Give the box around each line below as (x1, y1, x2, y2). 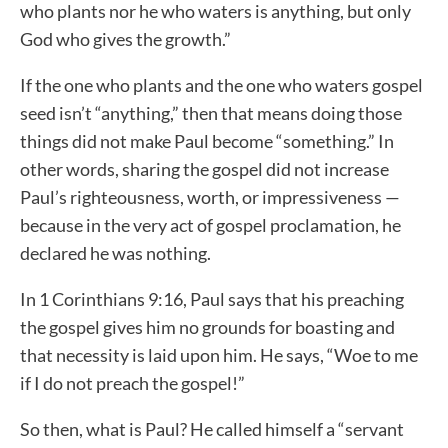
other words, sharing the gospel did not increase (20, 158, 389, 181)
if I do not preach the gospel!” (20, 372, 245, 395)
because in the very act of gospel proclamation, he (20, 214, 401, 237)
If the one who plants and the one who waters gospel (20, 74, 423, 97)
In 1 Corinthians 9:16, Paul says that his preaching (20, 288, 404, 311)
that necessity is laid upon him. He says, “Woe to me (20, 344, 418, 367)
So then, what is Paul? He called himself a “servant (20, 418, 404, 441)
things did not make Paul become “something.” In (20, 130, 394, 153)
